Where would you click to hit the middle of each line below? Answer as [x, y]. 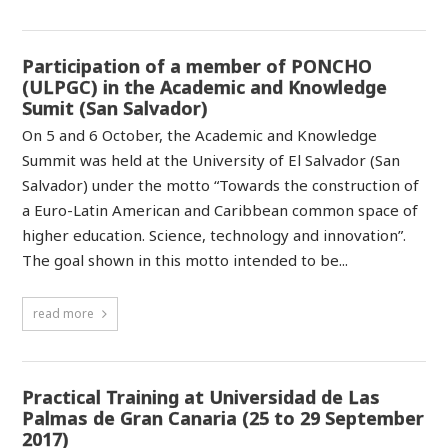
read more [64, 314]
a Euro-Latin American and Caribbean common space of [220, 210]
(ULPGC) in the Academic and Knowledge [205, 86]
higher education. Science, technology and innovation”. [214, 235]
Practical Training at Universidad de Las [201, 397]
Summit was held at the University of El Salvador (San [211, 160]
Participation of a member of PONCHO [197, 65]
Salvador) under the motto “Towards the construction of [221, 185]
